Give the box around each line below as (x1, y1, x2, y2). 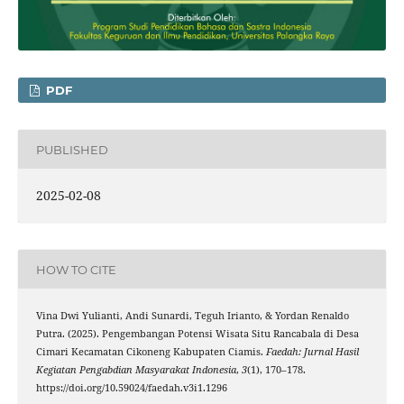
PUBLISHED (35, 142, 108, 157)
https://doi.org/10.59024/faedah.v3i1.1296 (35, 381, 227, 395)
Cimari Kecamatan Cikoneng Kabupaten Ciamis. (35, 345, 266, 359)
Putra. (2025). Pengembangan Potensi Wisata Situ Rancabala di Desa (35, 327, 359, 341)
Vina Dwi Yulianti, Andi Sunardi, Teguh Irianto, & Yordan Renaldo (35, 309, 349, 323)
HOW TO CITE (35, 262, 116, 277)
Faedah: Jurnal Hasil (265, 345, 359, 359)
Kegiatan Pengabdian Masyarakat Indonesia (35, 363, 236, 377)
